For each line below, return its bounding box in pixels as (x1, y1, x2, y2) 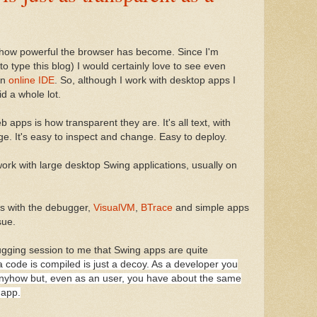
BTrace (141, 202, 173, 213)
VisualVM (93, 202, 135, 213)
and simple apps (173, 202, 249, 213)
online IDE (8, 74, 54, 86)
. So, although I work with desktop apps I (54, 74, 236, 86)
